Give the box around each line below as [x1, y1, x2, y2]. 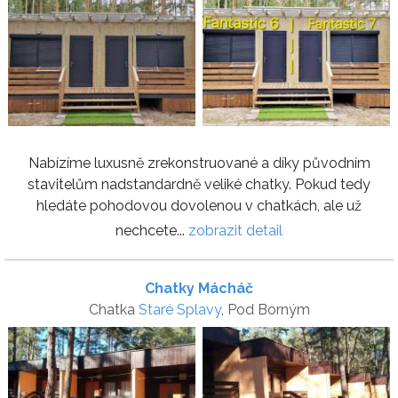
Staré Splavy [138, 301, 221, 319]
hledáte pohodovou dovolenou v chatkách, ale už [36, 197, 362, 215]
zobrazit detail [188, 222, 283, 240]
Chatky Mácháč [145, 280, 253, 298]
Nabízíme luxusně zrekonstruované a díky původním [28, 155, 370, 172]
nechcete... [115, 222, 188, 240]
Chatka [88, 301, 139, 319]
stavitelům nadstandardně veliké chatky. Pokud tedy [28, 176, 370, 194]
